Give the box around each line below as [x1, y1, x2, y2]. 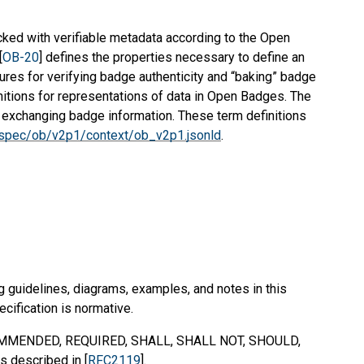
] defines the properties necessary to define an [39, 50, 305, 66]
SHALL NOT [176, 332, 243, 349]
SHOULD [249, 332, 298, 349]
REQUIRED [65, 332, 125, 349]
